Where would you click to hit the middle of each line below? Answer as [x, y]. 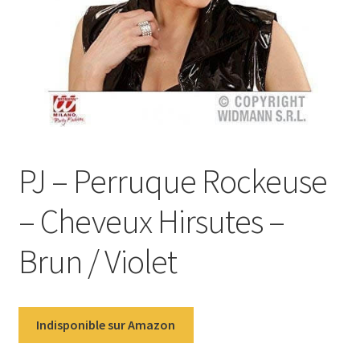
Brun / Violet [97, 262]
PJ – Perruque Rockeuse [172, 181]
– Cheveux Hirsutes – [151, 221]
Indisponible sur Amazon [106, 325]
